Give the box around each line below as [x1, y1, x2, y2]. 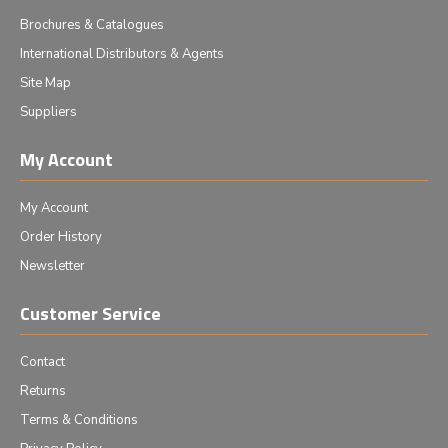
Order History [20, 228, 102, 246]
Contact [20, 353, 65, 371]
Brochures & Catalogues [20, 16, 164, 34]
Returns [20, 382, 66, 400]
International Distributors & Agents [20, 45, 224, 63]
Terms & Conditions [20, 411, 138, 429]
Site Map [20, 74, 71, 92]
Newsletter [20, 257, 85, 275]
